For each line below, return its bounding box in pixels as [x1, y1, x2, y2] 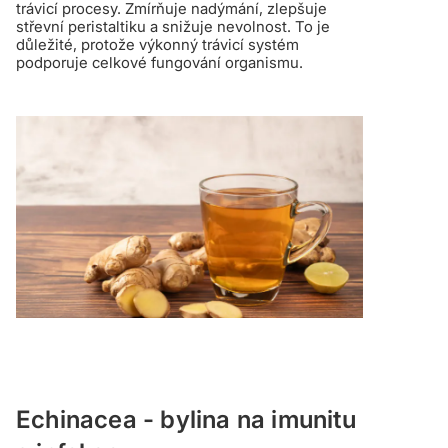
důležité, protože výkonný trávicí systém [16, 34, 299, 54]
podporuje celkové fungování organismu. [16, 52, 303, 72]
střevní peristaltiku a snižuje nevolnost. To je [16, 16, 330, 36]
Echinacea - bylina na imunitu [16, 405, 356, 435]
